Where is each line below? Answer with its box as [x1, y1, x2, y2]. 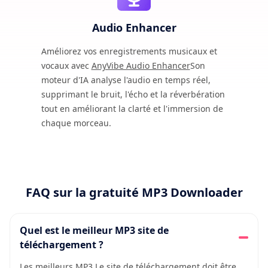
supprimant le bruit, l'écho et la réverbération [41, 88, 225, 100]
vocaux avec [41, 59, 92, 71]
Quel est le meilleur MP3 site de [20, 223, 169, 237]
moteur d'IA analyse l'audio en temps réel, [41, 74, 211, 86]
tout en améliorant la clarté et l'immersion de [41, 102, 223, 114]
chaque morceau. [41, 117, 111, 129]
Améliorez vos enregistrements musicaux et [41, 45, 217, 57]
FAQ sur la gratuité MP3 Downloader [25, 184, 243, 200]
